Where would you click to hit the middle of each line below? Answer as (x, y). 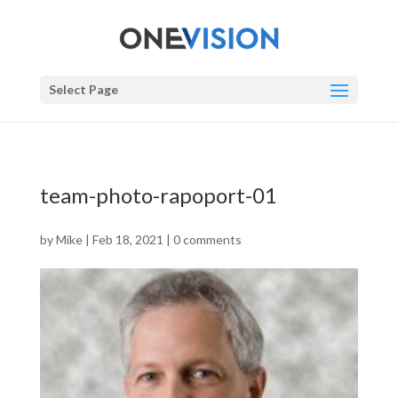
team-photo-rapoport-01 (158, 195)
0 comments (207, 240)
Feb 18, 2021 (127, 240)
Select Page (83, 89)
